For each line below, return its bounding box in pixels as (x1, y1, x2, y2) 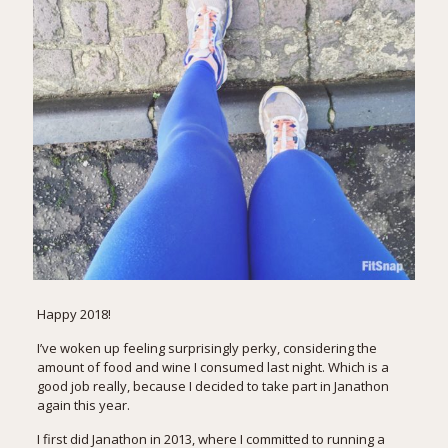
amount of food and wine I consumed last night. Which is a (36, 358, 389, 377)
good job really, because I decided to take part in (36, 377, 334, 396)
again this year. (36, 396, 130, 415)
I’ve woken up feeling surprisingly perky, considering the (36, 339, 377, 358)
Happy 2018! (36, 305, 111, 324)
